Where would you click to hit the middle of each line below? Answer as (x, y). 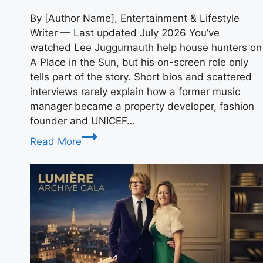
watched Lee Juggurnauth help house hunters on (146, 48)
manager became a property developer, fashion (142, 107)
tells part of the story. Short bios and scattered (141, 77)
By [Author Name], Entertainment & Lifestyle (135, 18)
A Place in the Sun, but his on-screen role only (139, 63)
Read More (56, 142)
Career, (98, 209)
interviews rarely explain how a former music (135, 92)
